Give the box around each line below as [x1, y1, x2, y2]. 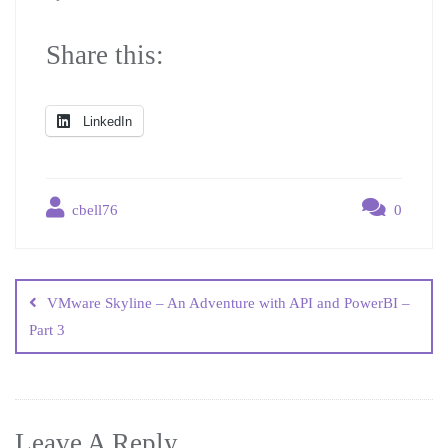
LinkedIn [83, 113, 132, 129]
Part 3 [29, 321, 65, 338]
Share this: [46, 39, 164, 70]
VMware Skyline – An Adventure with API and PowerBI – [47, 294, 410, 311]
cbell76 [68, 201, 118, 218]
